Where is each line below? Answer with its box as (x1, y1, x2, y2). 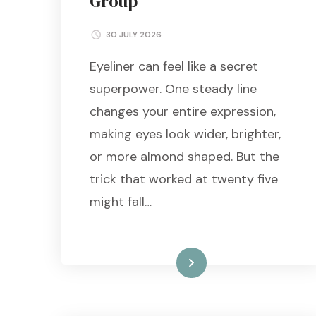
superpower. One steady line (90, 80, 257, 97)
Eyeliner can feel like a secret (90, 57, 258, 75)
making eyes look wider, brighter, (90, 125, 281, 142)
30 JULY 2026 (106, 28, 162, 40)
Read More (138, 256, 191, 268)
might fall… (90, 193, 152, 210)
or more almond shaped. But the (90, 147, 279, 165)
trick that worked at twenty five (90, 170, 278, 188)
